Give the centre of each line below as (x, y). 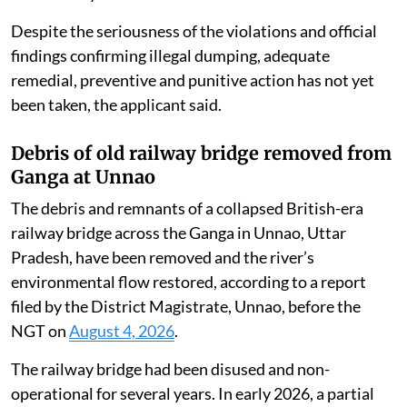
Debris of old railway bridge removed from (201, 153)
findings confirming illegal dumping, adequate (170, 55)
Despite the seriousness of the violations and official (194, 30)
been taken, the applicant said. (116, 104)
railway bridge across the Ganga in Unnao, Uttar (179, 232)
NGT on (40, 330)
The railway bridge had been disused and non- (170, 368)
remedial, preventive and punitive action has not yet (193, 79)
